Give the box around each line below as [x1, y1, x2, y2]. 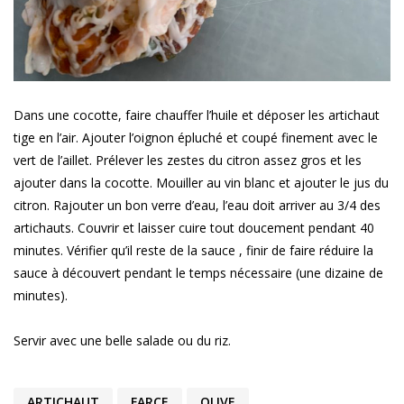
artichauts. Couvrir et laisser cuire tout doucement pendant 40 [14, 219, 374, 237]
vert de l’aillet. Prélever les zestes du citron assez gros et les [14, 151, 362, 170]
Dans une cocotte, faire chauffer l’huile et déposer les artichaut [14, 106, 380, 124]
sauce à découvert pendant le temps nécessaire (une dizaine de [14, 264, 383, 282]
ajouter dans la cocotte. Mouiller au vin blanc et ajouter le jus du [14, 174, 389, 192]
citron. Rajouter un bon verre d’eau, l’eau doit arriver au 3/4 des [14, 197, 381, 215]
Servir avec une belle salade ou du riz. [14, 332, 231, 350]
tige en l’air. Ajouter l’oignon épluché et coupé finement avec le [14, 129, 378, 147]
